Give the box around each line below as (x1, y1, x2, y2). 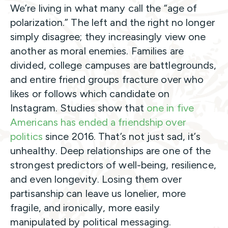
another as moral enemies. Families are (10, 45, 184, 58)
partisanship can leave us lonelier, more (10, 187, 186, 200)
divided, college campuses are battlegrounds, (10, 59, 217, 72)
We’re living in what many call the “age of (10, 2, 197, 15)
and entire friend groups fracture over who (10, 73, 204, 86)
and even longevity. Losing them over (10, 173, 182, 186)
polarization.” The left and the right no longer (10, 16, 215, 29)
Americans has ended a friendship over (10, 116, 186, 129)
